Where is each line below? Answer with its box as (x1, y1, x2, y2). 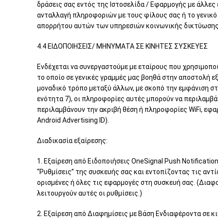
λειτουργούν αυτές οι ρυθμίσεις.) (37, 189, 142, 197)
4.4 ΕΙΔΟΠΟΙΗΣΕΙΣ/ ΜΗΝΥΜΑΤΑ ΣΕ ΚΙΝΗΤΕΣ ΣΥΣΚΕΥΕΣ (37, 42, 208, 50)
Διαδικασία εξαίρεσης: (37, 137, 108, 145)
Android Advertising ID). (37, 116, 109, 124)
